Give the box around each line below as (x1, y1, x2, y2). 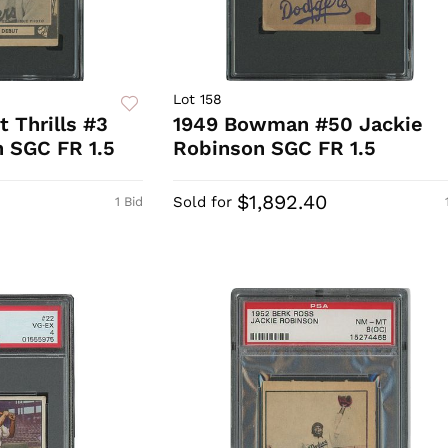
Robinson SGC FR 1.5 (172, 136, 376, 161)
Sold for (172, 193, 232, 212)
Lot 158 (172, 91, 222, 108)
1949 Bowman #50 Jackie (172, 112, 423, 137)
